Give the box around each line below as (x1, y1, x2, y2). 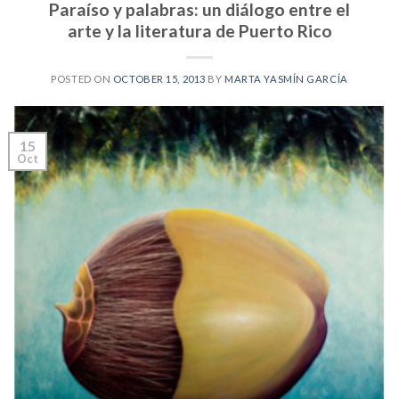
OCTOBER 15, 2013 (112, 73, 206, 85)
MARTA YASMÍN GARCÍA (224, 73, 348, 85)
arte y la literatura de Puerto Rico (67, 20, 332, 42)
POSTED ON (51, 73, 113, 85)
